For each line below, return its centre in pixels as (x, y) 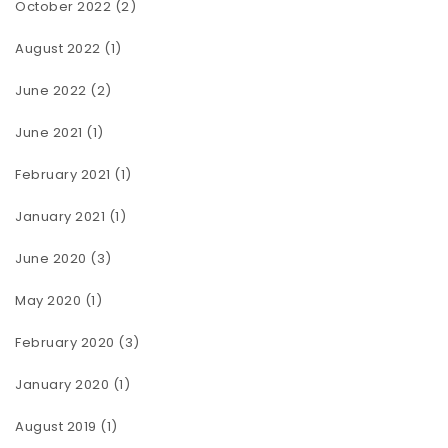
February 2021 (63, 174)
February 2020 (65, 342)
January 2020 (62, 384)
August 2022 (58, 48)
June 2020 (51, 258)
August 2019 (56, 426)
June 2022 (51, 90)
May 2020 (48, 300)
